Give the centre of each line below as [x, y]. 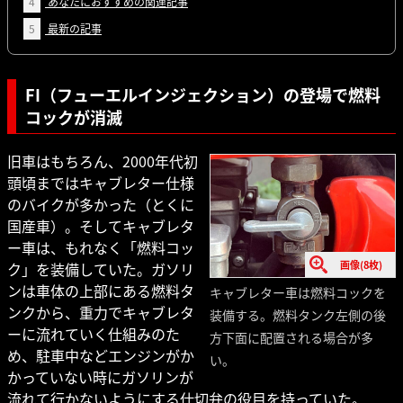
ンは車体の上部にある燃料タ [101, 291]
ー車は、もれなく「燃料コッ [101, 248]
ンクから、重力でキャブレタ [101, 313]
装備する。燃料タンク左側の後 [297, 315]
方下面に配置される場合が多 [291, 338]
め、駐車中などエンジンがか [101, 356]
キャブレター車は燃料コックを [297, 293]
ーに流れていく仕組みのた [94, 334]
